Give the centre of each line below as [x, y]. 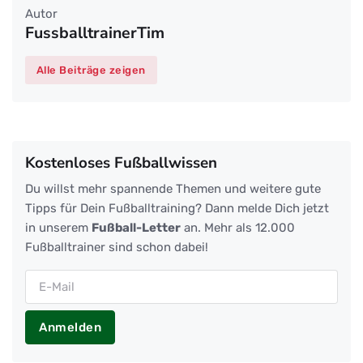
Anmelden [70, 327]
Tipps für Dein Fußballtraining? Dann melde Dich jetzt [177, 208]
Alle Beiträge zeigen [91, 70]
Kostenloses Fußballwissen [121, 163]
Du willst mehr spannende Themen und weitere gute [173, 189]
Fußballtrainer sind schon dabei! [117, 247]
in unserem [58, 228]
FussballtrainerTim [95, 33]
